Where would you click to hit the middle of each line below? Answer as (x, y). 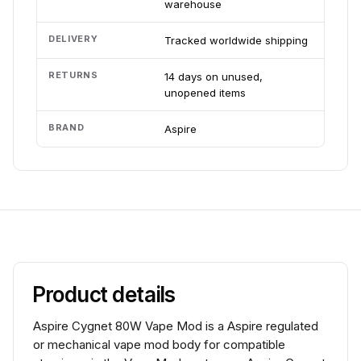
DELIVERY (73, 39)
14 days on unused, (214, 77)
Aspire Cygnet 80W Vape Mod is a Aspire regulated (176, 326)
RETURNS (73, 75)
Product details (105, 295)
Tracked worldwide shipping (236, 40)
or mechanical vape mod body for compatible (159, 344)
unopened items (205, 93)
